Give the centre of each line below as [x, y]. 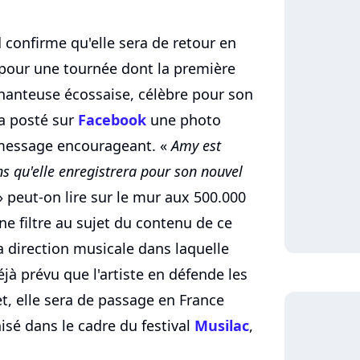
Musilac [222, 326]
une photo [184, 120]
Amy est [196, 146]
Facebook [112, 120]
